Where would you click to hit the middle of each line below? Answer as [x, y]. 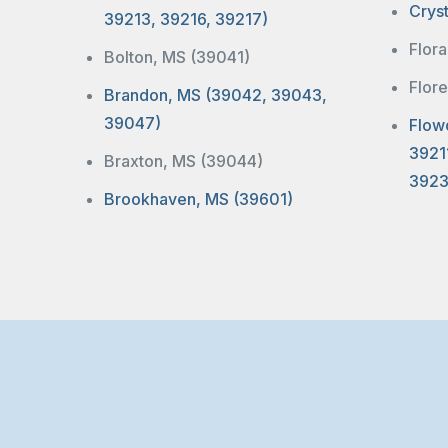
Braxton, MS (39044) [183, 160]
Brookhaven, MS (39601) [198, 198]
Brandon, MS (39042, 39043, [215, 94]
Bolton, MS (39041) [177, 56]
